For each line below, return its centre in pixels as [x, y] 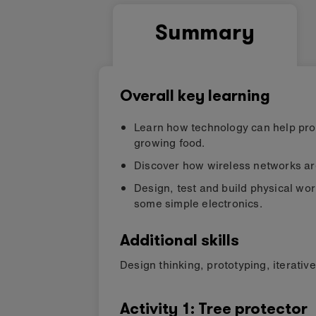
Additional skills [180, 241]
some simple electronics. [198, 203]
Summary [205, 33]
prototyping [237, 265]
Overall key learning [195, 96]
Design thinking [160, 265]
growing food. [170, 143]
